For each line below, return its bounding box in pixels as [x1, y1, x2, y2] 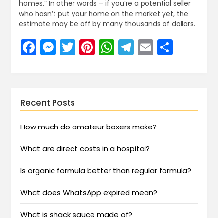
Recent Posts [20, 97, 75, 109]
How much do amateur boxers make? [20, 122, 157, 132]
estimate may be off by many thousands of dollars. [18, 19, 195, 29]
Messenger [55, 36, 139, 58]
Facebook [36, 36, 110, 58]
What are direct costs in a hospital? [20, 144, 150, 154]
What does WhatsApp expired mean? [20, 187, 158, 198]
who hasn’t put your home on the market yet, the [18, 9, 188, 19]
